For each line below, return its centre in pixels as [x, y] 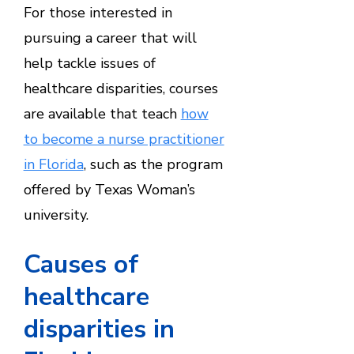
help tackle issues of [89, 63]
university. [56, 215]
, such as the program [153, 164]
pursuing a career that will [110, 38]
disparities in [99, 330]
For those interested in [98, 12]
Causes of [81, 265]
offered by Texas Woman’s [109, 189]
